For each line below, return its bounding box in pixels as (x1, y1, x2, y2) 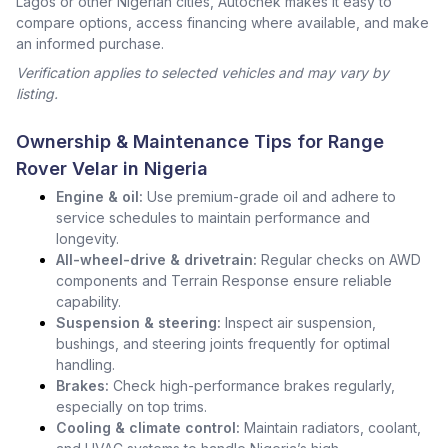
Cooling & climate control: (56, 419, 240, 436)
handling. (56, 356, 115, 373)
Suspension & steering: (56, 314, 221, 331)
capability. (56, 293, 121, 310)
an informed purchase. (16, 35, 164, 52)
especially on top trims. (56, 398, 207, 415)
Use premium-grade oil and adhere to (147, 188, 396, 205)
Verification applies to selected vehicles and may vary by (16, 64, 389, 81)
